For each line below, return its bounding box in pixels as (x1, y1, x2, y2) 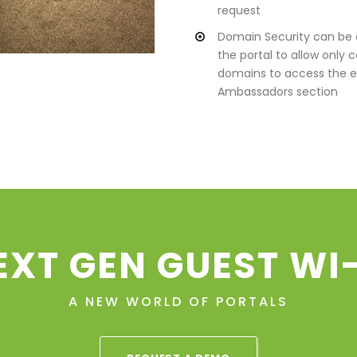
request (218, 2, 261, 19)
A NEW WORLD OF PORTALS (69, 292, 288, 312)
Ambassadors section (218, 84, 338, 100)
